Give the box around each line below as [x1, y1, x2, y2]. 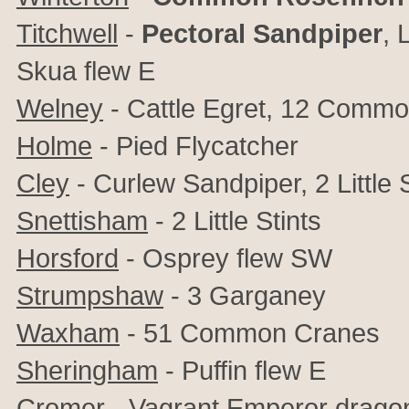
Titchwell [16, 18, 118, 48]
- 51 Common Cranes [120, 318, 380, 348]
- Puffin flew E [158, 355, 326, 385]
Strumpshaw [16, 280, 163, 310]
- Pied [92, 131, 175, 161]
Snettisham [16, 205, 148, 236]
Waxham [16, 318, 120, 348]
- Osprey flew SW [119, 243, 332, 273]
